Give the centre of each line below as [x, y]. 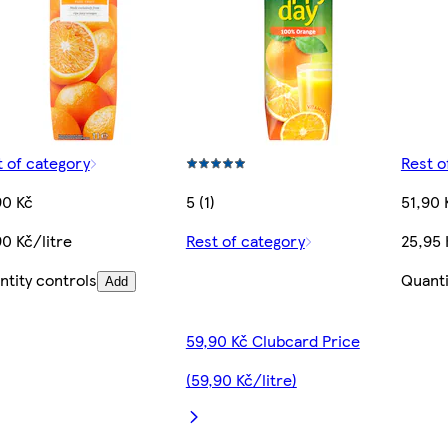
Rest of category [245, 241]
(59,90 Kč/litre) [241, 380]
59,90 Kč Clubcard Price [272, 341]
